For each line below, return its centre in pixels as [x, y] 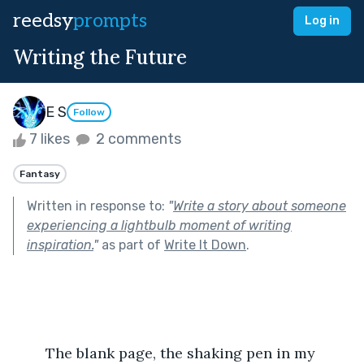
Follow [89, 113]
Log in [322, 21]
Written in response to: [97, 206]
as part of [131, 245]
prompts [110, 21]
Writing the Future [100, 57]
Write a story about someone [260, 206]
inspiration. [60, 245]
